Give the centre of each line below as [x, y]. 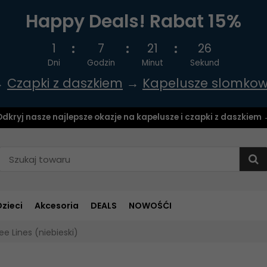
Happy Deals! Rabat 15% [133, 21]
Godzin [101, 63]
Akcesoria [57, 205]
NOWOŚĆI [150, 205]
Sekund [204, 63]
